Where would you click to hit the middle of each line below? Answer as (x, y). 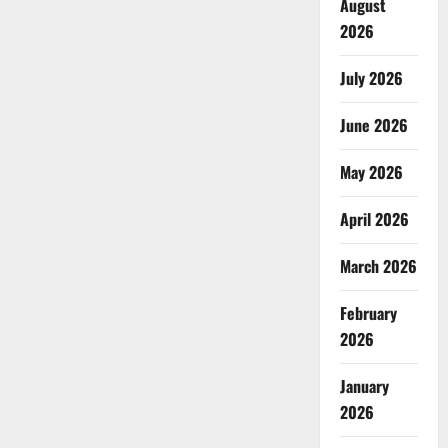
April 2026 (374, 219)
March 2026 (378, 266)
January (364, 386)
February (368, 313)
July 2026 (371, 78)
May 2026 (371, 172)
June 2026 (373, 125)
